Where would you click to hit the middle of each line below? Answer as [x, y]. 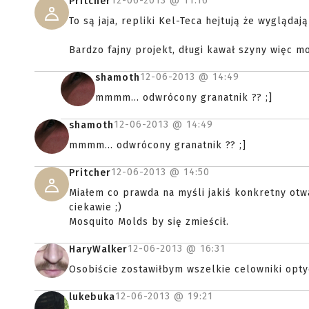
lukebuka [92, 297]
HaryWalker [98, 250]
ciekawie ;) [96, 208]
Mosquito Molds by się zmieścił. [149, 222]
